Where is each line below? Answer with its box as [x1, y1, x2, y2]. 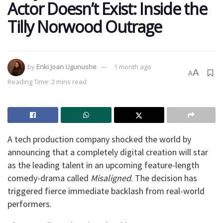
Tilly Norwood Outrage [7, 15, 162, 37]
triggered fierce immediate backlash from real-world [7, 185, 205, 197]
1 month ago [114, 62, 152, 71]
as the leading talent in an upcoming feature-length [7, 159, 199, 171]
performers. [7, 198, 52, 210]
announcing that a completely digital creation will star [7, 146, 208, 158]
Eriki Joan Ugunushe [36, 62, 97, 71]
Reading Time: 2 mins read [7, 77, 87, 86]
